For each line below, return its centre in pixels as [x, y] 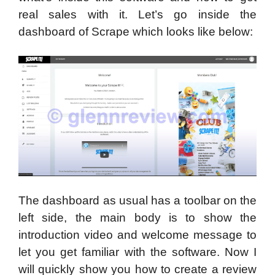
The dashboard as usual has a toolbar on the [137, 200]
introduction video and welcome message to [137, 234]
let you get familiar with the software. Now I [137, 252]
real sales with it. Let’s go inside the [137, 14]
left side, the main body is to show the [137, 217]
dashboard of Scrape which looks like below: [137, 31]
